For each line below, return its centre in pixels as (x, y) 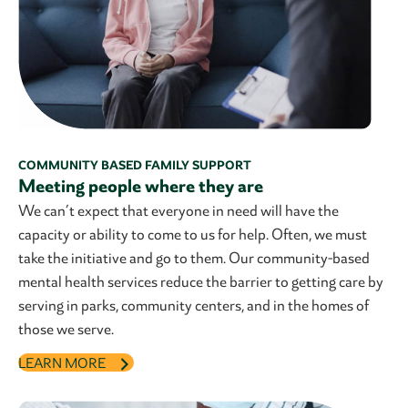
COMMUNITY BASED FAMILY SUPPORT (135, 165)
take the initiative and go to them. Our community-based (194, 258)
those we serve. (66, 329)
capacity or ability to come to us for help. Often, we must (193, 235)
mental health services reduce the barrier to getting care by (201, 282)
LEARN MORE (62, 364)
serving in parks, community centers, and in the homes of (194, 306)
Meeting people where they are (141, 186)
